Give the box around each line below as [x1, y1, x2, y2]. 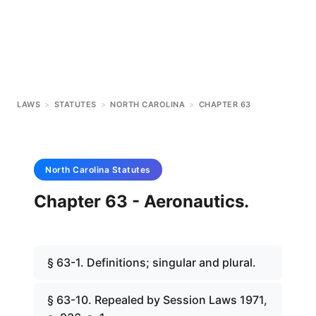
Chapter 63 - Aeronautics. [34, 191, 249, 212]
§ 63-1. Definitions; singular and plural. [47, 255, 256, 269]
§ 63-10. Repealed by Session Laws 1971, [47, 293, 267, 307]
